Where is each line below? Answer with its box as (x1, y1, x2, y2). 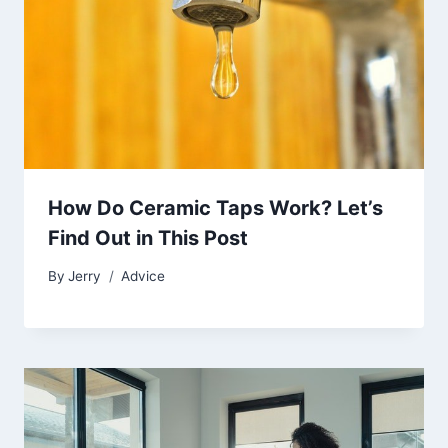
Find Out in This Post (48, 225, 248, 250)
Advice (121, 268, 166, 285)
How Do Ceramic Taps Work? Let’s (48, 195, 383, 220)
